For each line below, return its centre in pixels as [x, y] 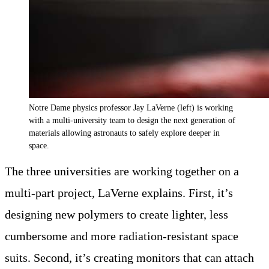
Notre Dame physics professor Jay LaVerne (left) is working [131, 107]
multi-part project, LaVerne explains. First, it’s [119, 193]
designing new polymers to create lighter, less [116, 215]
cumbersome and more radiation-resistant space [122, 236]
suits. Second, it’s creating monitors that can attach [129, 258]
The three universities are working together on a [122, 171]
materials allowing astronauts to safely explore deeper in [124, 132]
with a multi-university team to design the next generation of [132, 120]
